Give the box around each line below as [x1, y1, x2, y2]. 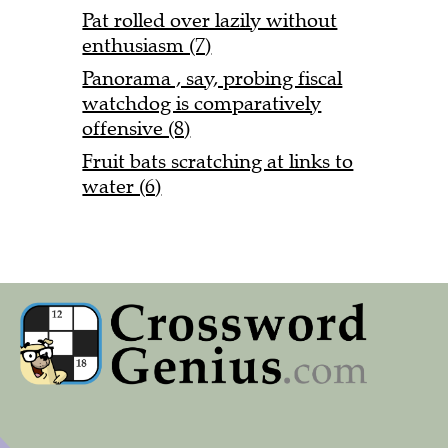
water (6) [82, 173, 162, 199]
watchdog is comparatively [82, 90, 322, 116]
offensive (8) [82, 115, 191, 141]
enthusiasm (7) [82, 32, 212, 58]
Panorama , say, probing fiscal [82, 65, 343, 91]
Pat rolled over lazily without [82, 7, 338, 33]
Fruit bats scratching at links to [82, 148, 354, 174]
